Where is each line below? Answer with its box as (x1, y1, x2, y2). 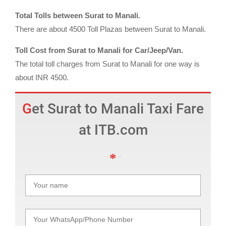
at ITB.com (78, 121, 148, 138)
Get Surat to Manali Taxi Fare (22, 100, 32, 117)
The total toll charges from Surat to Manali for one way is (15, 59, 200, 68)
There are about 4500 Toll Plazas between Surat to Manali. (15, 24, 206, 33)
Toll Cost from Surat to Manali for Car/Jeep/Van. (15, 45, 183, 54)
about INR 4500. (15, 73, 69, 82)
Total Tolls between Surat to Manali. (15, 11, 140, 20)
